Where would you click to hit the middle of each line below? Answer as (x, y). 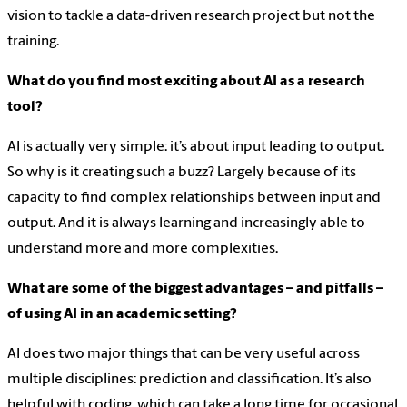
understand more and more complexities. (143, 249)
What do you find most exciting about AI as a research (186, 82)
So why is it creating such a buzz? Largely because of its (182, 173)
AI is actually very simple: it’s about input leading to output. (196, 148)
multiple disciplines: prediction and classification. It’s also (189, 380)
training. (33, 42)
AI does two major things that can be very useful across (184, 355)
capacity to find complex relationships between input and (194, 199)
